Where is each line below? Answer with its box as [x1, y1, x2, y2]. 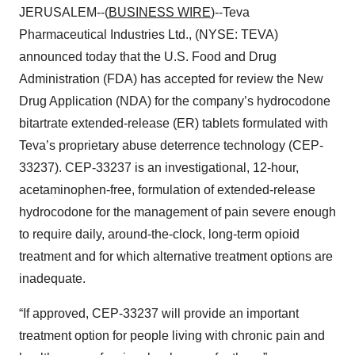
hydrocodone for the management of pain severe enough [19, 205, 336, 219]
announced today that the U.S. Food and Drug [19, 50, 277, 63]
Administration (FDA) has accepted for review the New [19, 72, 323, 86]
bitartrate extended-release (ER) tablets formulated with [19, 116, 328, 130]
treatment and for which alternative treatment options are [19, 250, 333, 263]
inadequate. [19, 272, 86, 285]
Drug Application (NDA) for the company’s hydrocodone [19, 94, 330, 108]
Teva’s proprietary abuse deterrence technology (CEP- [19, 139, 323, 152]
